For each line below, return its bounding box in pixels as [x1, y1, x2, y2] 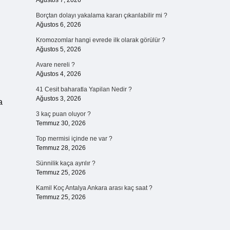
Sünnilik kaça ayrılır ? [35, 160, 95, 167]
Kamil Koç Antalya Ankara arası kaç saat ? [35, 184, 152, 191]
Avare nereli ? [35, 61, 75, 68]
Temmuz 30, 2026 [35, 120, 86, 127]
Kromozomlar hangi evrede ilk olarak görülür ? [35, 36, 165, 44]
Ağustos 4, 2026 [35, 70, 81, 78]
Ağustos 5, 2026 [35, 46, 81, 53]
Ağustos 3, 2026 [35, 95, 81, 102]
